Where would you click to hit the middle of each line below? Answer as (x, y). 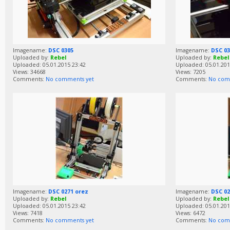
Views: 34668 (29, 72)
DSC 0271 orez (68, 192)
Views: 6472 (190, 213)
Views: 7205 (190, 72)
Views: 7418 (28, 213)
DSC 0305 (61, 51)
